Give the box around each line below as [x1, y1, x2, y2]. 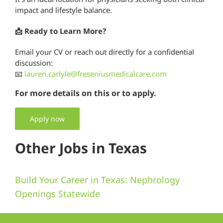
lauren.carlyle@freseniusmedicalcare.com [24, 68, 167, 79]
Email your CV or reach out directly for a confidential [15, 46, 194, 57]
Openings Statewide [15, 187, 100, 200]
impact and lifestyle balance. [15, 4, 112, 15]
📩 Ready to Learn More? [15, 25, 106, 36]
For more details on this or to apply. [15, 87, 156, 99]
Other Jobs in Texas [15, 138, 147, 157]
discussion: [15, 57, 53, 68]
